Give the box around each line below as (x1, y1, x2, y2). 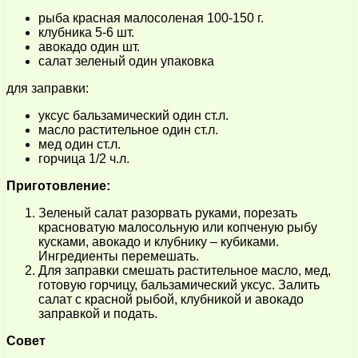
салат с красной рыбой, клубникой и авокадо (38, 292, 304, 306)
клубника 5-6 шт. (38, 25, 134, 39)
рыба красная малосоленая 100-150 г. (38, 10, 264, 25)
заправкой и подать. (38, 306, 157, 320)
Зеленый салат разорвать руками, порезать (38, 205, 297, 220)
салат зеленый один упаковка (38, 54, 214, 68)
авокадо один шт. (38, 39, 140, 54)
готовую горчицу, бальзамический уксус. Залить (38, 277, 320, 292)
